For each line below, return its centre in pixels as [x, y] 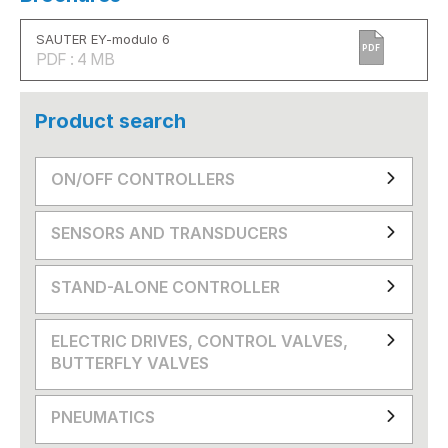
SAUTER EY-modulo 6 [103, 38]
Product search [110, 120]
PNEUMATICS [103, 416]
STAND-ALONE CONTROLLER [165, 286]
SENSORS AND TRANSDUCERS [169, 232]
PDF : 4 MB [75, 58]
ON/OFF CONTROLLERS [143, 178]
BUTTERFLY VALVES [130, 362]
